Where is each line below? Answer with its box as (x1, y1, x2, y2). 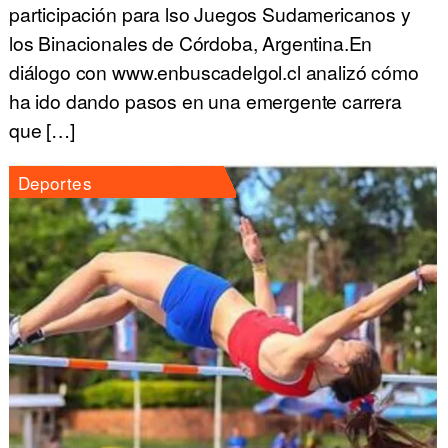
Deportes (17, 169, 92, 195)
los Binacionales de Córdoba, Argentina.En (8, 29, 373, 57)
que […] (8, 116, 75, 144)
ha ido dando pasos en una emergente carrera (8, 87, 403, 115)
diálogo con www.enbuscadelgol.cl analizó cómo (8, 58, 419, 86)
